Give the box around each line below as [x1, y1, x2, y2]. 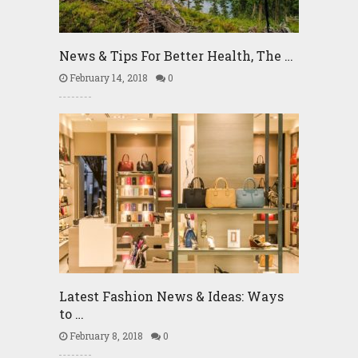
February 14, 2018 [66, 71, 148, 84]
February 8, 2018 [66, 329, 143, 342]
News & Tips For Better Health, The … [58, 47, 293, 64]
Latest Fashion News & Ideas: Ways [58, 288, 284, 304]
